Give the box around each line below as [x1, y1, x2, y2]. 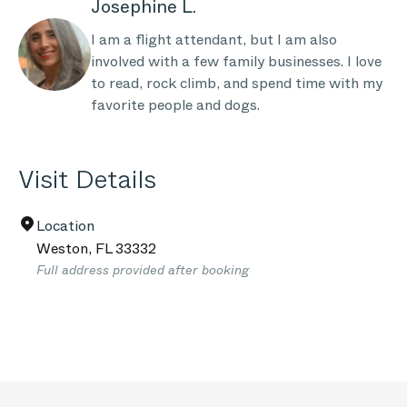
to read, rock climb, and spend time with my [91, 73, 382, 94]
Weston [36, 238, 88, 259]
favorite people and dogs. [91, 94, 260, 115]
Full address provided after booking [36, 261, 249, 279]
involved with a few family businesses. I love [91, 51, 382, 72]
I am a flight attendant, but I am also [91, 29, 337, 50]
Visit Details [18, 161, 156, 198]
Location [36, 215, 94, 236]
